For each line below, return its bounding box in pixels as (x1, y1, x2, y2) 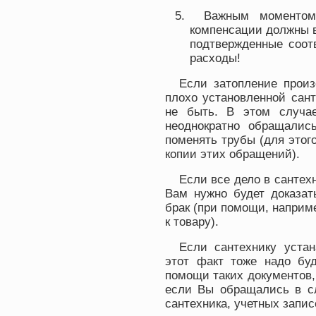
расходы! (190, 51, 241, 65)
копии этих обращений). (165, 147, 300, 161)
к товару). (165, 215, 219, 229)
